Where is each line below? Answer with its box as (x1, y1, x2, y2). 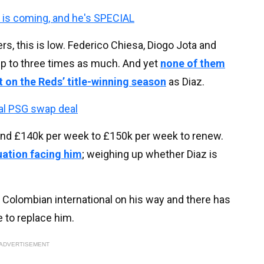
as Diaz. (166, 75, 204, 88)
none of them (160, 57, 225, 70)
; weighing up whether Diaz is (82, 147, 217, 160)
